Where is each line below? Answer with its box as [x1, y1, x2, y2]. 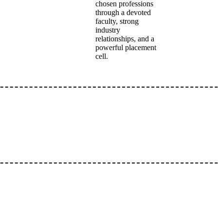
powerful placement [95, 43, 156, 52]
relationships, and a [95, 35, 154, 43]
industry [95, 26, 120, 34]
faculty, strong [95, 17, 139, 25]
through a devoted [95, 8, 151, 17]
